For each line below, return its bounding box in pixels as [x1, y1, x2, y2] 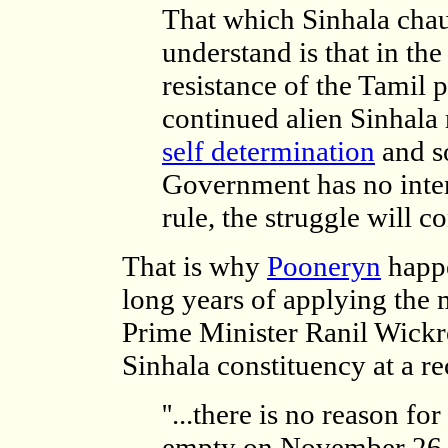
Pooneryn [267, 250, 381, 282]
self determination [162, 135, 375, 167]
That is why [122, 250, 267, 282]
